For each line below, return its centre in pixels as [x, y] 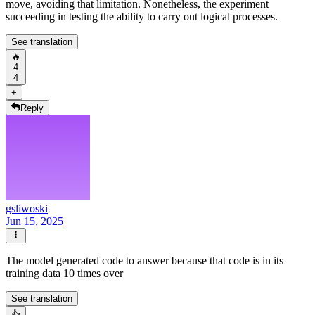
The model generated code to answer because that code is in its [144, 261]
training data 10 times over [64, 274]
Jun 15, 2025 [34, 221]
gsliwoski [27, 209]
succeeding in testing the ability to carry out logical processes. [142, 16]
